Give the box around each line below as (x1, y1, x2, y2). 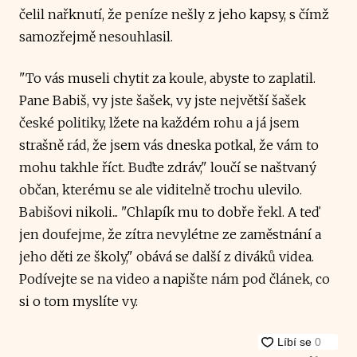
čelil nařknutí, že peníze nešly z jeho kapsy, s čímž (19, 6, 329, 22)
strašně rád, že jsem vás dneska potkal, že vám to (19, 136, 319, 153)
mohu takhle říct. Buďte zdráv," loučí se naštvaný (19, 159, 316, 175)
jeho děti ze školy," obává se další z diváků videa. (19, 248, 314, 265)
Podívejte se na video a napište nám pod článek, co (19, 270, 330, 287)
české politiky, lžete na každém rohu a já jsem (19, 114, 300, 131)
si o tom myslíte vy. (19, 292, 138, 309)
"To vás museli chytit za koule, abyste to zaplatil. (19, 69, 316, 86)
